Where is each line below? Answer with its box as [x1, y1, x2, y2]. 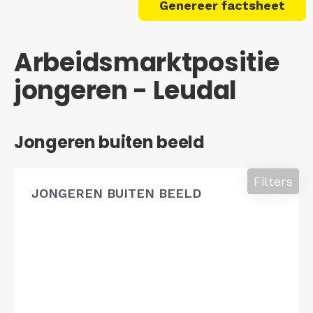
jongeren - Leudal [14, 72, 237, 108]
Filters [254, 173, 293, 189]
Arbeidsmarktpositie [14, 44, 279, 80]
